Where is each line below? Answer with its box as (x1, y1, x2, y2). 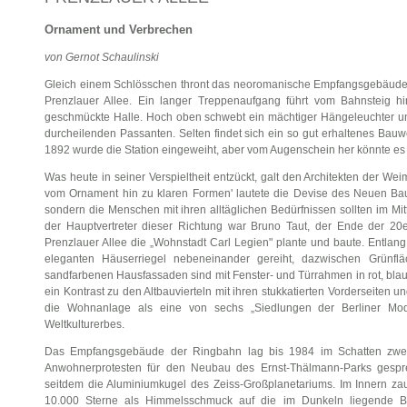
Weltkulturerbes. (45, 318, 124, 331)
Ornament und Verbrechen (45, 23, 193, 36)
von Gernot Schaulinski (45, 51, 159, 64)
